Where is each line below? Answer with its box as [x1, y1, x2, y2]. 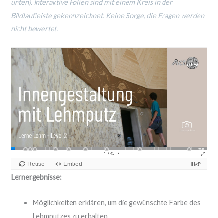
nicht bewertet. [10, 24, 58, 33]
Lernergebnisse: [10, 173, 62, 182]
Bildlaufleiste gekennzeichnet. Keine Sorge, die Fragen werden [10, 11, 204, 19]
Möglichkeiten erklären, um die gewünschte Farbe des [32, 198, 200, 207]
